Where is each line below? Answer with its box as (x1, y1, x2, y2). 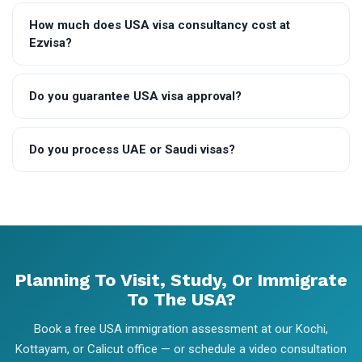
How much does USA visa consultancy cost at (29, 17, 290, 32)
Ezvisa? (29, 35, 72, 50)
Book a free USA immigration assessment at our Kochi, (34, 321, 328, 336)
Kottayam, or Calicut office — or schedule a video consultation (15, 341, 347, 356)
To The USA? (126, 288, 236, 309)
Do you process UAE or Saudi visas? (29, 141, 235, 157)
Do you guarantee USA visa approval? (29, 88, 242, 103)
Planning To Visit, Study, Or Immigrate (15, 269, 347, 290)
